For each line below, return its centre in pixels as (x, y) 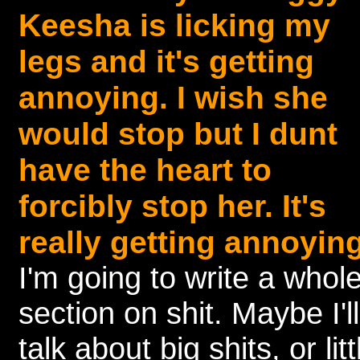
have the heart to (145, 170)
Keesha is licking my (174, 25)
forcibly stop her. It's (172, 206)
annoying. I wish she (173, 97)
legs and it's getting (166, 61)
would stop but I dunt (178, 133)
